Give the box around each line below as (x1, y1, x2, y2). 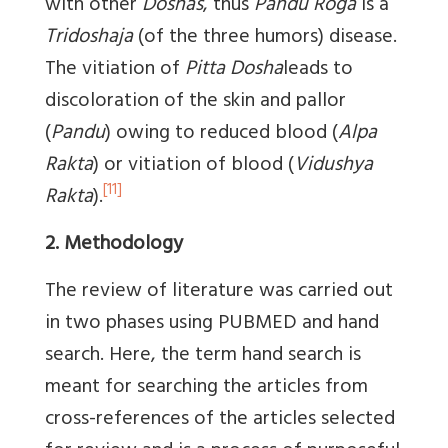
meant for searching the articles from (45, 369, 368, 407)
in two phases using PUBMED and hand (45, 305, 379, 343)
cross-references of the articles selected (45, 401, 395, 439)
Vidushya (294, 147, 373, 185)
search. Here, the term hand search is (45, 337, 361, 375)
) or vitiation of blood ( (93, 147, 294, 185)
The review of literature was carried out (45, 273, 393, 311)
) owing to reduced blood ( (105, 115, 338, 153)
